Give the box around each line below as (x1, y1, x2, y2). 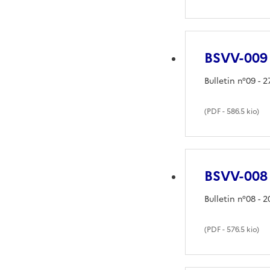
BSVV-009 (204, 48, 268, 68)
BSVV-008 (204, 166, 268, 186)
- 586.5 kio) (221, 105, 260, 117)
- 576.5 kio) (221, 224, 260, 235)
